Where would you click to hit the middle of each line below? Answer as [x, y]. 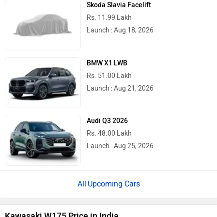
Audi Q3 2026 [108, 116]
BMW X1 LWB [107, 58]
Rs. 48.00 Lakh [109, 128]
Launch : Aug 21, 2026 [120, 83]
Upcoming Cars [114, 179]
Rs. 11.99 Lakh [109, 13]
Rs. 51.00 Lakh [109, 71]
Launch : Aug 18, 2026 [120, 26]
